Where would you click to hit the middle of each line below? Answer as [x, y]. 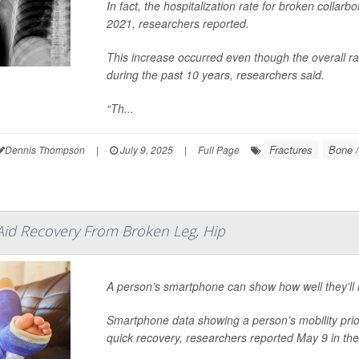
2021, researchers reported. [178, 23]
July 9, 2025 [145, 149]
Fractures [290, 149]
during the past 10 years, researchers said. [216, 75]
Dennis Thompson [44, 149]
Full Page [218, 149]
